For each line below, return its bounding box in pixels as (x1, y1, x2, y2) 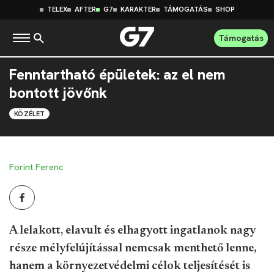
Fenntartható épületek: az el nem (9, 65, 225, 84)
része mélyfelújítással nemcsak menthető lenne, (9, 242, 256, 254)
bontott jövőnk (9, 84, 107, 102)
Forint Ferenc (9, 161, 64, 172)
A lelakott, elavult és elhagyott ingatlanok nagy (9, 224, 256, 237)
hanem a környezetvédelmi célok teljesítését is (9, 260, 250, 272)
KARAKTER (120, 6, 156, 13)
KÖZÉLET (14, 109, 45, 118)
